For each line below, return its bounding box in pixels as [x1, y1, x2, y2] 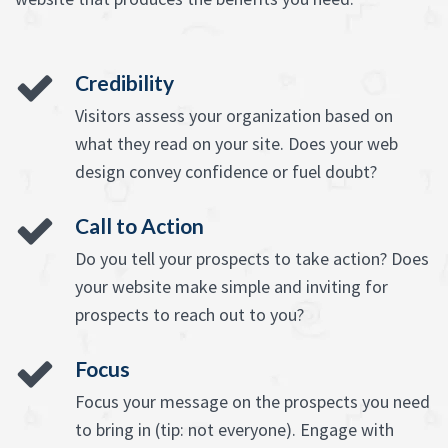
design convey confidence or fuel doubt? [75, 160, 377, 184]
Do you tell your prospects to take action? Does [75, 247, 429, 271]
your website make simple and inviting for [75, 275, 388, 299]
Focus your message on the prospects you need [75, 390, 430, 414]
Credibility [75, 70, 174, 96]
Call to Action [75, 213, 204, 239]
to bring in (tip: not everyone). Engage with [75, 418, 394, 442]
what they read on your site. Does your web [75, 132, 398, 156]
